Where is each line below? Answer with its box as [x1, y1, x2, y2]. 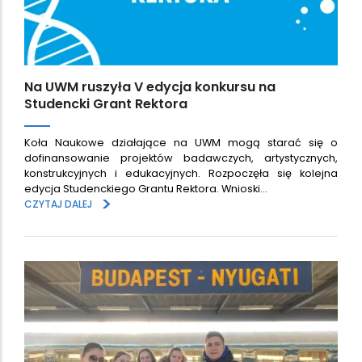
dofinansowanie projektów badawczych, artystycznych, [24, 151, 338, 166]
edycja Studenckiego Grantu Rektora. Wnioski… [24, 182, 267, 196]
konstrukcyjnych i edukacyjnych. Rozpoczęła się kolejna [24, 166, 338, 181]
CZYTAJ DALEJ [24, 197, 92, 212]
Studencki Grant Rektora [24, 94, 187, 113]
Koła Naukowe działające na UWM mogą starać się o [24, 136, 338, 150]
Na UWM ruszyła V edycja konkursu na [24, 77, 276, 96]
